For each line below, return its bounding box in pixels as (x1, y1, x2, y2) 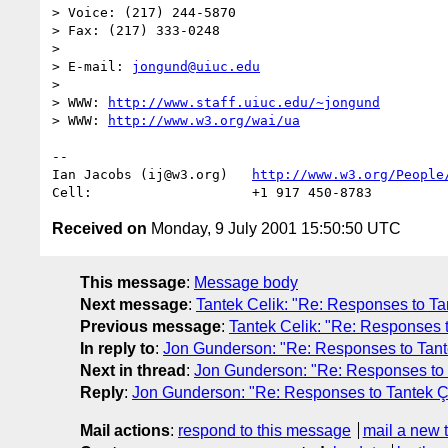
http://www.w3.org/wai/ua (108, 112, 300, 128)
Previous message (80, 317, 221, 335)
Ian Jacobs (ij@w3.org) (52, 166, 252, 182)
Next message (80, 295, 188, 313)
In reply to (80, 339, 155, 357)
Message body (194, 273, 298, 291)
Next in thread (80, 361, 186, 379)
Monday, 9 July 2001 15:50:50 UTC (147, 219, 401, 237)
